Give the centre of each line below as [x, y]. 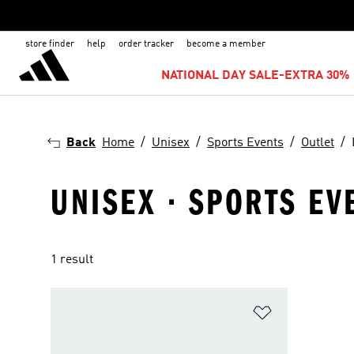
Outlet [318, 143]
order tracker [146, 44]
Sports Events [245, 143]
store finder [50, 44]
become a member [226, 44]
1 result [72, 260]
